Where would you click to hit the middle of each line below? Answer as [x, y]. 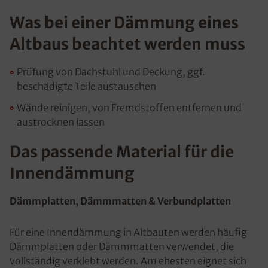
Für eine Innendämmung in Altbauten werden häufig [128, 232]
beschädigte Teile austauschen [86, 86]
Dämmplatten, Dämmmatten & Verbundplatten [120, 201]
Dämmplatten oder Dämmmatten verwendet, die [122, 246]
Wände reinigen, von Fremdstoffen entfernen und [129, 108]
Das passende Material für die [122, 152]
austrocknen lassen [61, 122]
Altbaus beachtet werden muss [127, 44]
